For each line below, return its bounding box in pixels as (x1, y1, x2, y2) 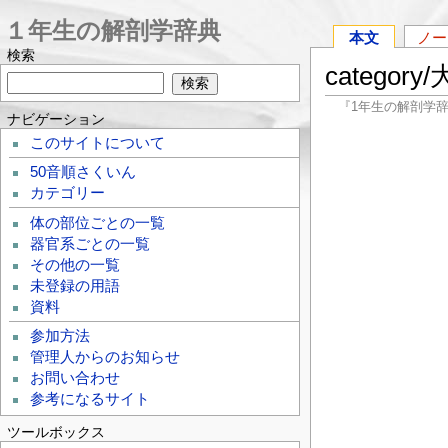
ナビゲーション (7, 110, 106, 127)
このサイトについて (30, 134, 166, 151)
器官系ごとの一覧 (30, 235, 151, 252)
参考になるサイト (30, 391, 151, 408)
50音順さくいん (30, 164, 137, 181)
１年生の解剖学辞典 (4, 17, 221, 44)
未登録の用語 (30, 277, 121, 294)
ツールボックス (7, 424, 106, 441)
